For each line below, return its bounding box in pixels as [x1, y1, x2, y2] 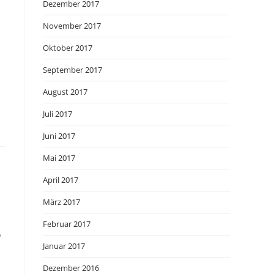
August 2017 [43, 86, 87, 97]
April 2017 [43, 174, 78, 185]
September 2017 [43, 64, 102, 75]
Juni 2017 [43, 130, 75, 141]
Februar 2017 [43, 218, 91, 229]
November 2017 [43, 20, 101, 31]
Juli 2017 [43, 108, 72, 119]
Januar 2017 [43, 240, 85, 251]
